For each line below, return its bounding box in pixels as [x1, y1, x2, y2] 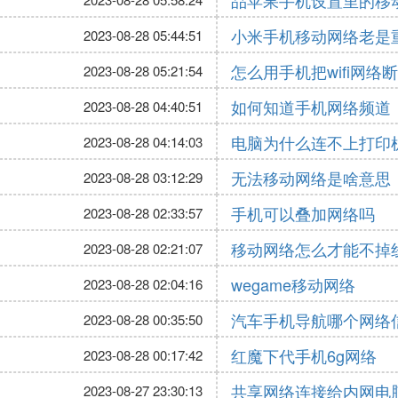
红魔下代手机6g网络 [231, 344, 377, 367]
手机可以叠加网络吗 [231, 202, 375, 225]
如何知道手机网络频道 [231, 95, 391, 118]
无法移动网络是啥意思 [231, 166, 391, 189]
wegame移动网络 [231, 273, 355, 296]
